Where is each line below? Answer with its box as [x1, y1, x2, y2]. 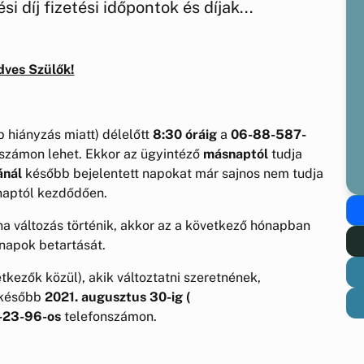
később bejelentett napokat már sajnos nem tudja [22, 165, 323, 181]
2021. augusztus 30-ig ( [45, 288, 190, 305]
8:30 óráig [153, 126, 217, 142]
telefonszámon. [61, 308, 157, 324]
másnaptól [203, 145, 268, 162]
